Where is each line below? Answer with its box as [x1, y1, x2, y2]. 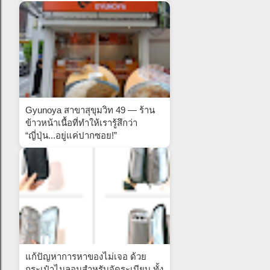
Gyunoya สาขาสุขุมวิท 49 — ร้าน [25, 104, 155, 115]
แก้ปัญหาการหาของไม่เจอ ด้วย [25, 251, 146, 262]
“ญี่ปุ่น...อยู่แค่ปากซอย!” [25, 130, 117, 140]
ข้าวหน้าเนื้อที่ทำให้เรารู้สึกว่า [25, 117, 137, 128]
